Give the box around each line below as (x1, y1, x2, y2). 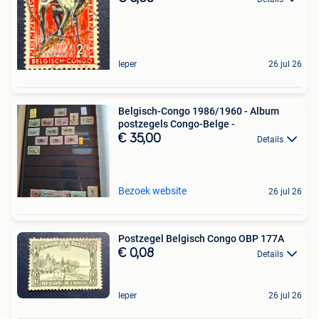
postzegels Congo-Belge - (118, 117, 235, 130)
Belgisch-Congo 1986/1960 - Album (118, 105, 279, 117)
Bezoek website (118, 184, 187, 197)
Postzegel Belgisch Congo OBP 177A (118, 232, 284, 244)
